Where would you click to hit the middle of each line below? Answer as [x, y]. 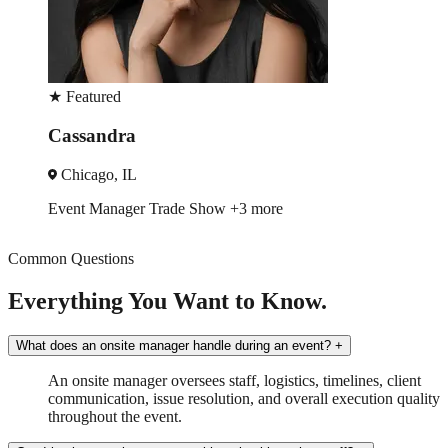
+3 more [263, 208]
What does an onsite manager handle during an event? [173, 345]
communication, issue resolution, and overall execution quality [244, 398]
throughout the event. [115, 416]
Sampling [205, 208]
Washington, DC [112, 174]
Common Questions [71, 258]
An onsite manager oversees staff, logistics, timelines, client [234, 380]
